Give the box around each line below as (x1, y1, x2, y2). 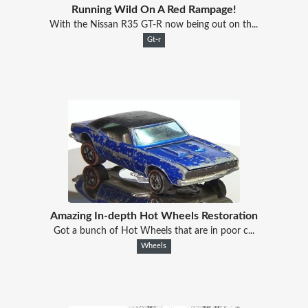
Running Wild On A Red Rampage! (71, 3, 236, 15)
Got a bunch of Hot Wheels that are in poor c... (53, 225, 254, 236)
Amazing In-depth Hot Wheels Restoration (49, 210, 258, 221)
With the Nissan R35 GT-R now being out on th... (49, 19, 258, 30)
